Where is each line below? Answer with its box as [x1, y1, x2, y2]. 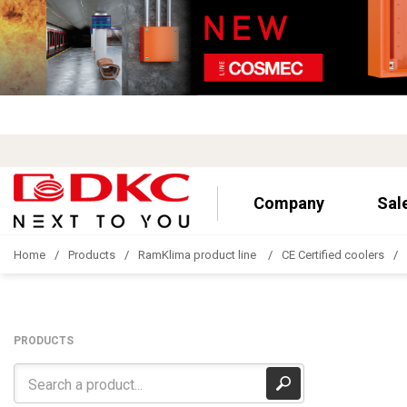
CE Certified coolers [282, 247, 384, 262]
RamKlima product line [138, 247, 259, 262]
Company [253, 193, 324, 213]
